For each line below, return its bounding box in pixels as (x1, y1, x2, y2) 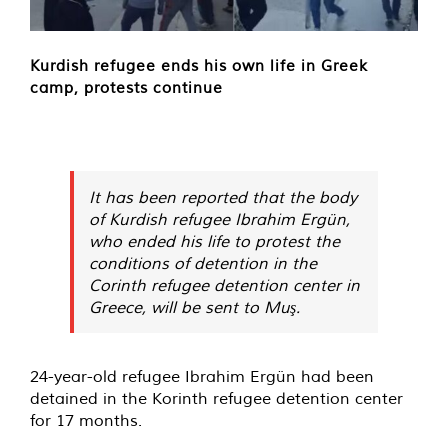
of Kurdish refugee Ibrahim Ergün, (89, 209, 350, 230)
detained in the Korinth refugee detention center (30, 388, 403, 409)
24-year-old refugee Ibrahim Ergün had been (30, 366, 374, 387)
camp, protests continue (30, 78, 223, 98)
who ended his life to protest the (89, 231, 340, 252)
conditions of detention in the (89, 253, 317, 274)
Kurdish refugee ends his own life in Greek (30, 56, 368, 76)
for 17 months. (30, 410, 142, 431)
